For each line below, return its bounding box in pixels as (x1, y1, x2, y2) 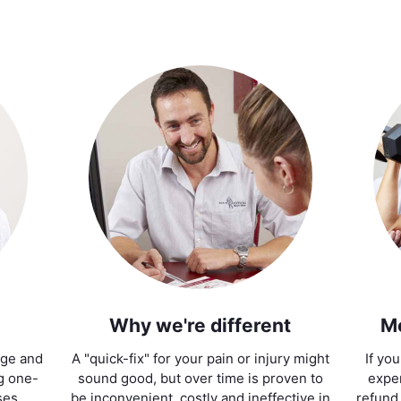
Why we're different (109, 313, 292, 337)
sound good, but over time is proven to (77, 369, 323, 387)
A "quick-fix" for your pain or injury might (71, 349, 329, 367)
